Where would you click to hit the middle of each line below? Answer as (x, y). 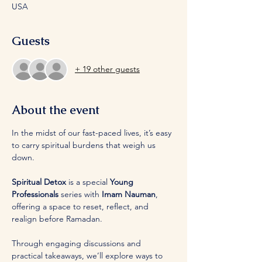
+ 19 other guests (107, 69)
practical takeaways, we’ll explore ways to (88, 255)
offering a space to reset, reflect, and (81, 206)
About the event (56, 110)
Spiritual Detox (39, 182)
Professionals (35, 194)
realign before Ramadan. (58, 218)
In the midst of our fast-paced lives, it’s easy (93, 132)
